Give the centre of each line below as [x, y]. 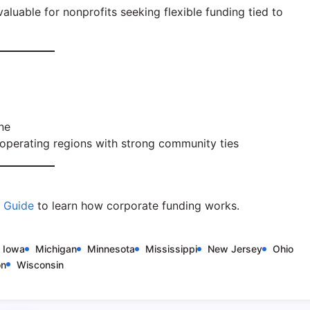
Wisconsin [40, 264]
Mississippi [171, 248]
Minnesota [111, 248]
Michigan [56, 248]
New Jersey [235, 248]
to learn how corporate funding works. [137, 205]
